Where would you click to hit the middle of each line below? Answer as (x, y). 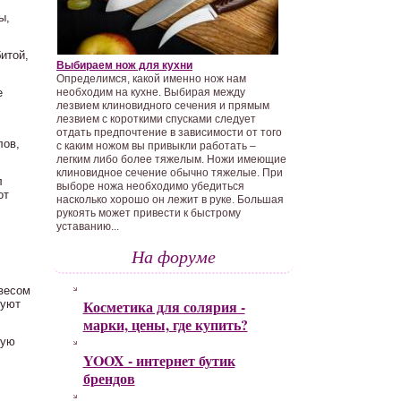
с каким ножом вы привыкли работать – (156, 146)
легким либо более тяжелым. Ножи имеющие (171, 159)
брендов (109, 379)
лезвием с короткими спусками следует (156, 119)
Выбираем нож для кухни (124, 65)
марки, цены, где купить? (165, 324)
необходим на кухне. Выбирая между (151, 92)
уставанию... (88, 226)
